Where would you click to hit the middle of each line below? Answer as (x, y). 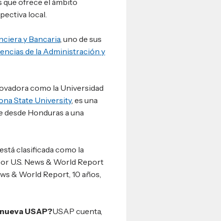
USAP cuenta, (77, 211)
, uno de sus (81, 39)
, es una (85, 100)
